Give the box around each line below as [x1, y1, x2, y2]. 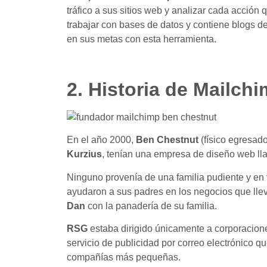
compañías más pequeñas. [67, 252, 181, 263]
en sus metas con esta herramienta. [67, 34, 216, 45]
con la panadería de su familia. [85, 200, 217, 211]
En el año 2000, [67, 135, 136, 145]
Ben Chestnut [136, 135, 198, 145]
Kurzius [67, 149, 102, 160]
